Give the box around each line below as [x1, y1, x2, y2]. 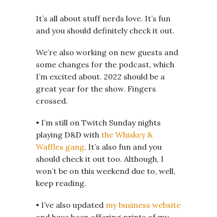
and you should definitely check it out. [36, 26, 174, 36]
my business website [106, 200, 181, 210]
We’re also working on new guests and [36, 47, 178, 58]
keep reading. [36, 178, 86, 188]
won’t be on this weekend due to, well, [36, 166, 175, 176]
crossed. [36, 96, 68, 106]
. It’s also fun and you [84, 142, 162, 152]
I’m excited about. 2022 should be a [36, 72, 165, 82]
